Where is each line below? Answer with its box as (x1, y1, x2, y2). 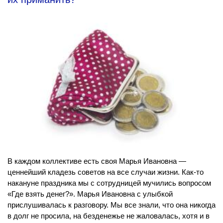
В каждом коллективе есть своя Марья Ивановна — (7, 156, 186, 165)
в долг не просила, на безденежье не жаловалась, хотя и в (7, 211, 210, 220)
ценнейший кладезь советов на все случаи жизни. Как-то (7, 167, 204, 176)
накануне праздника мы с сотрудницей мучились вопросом (7, 178, 211, 187)
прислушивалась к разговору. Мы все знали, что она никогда (7, 200, 216, 209)
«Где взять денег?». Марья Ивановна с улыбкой (7, 189, 173, 198)
